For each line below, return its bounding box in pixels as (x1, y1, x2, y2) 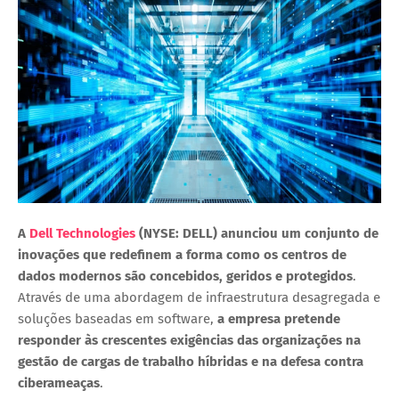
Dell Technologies (29, 225, 135, 242)
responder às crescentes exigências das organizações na (18, 332, 361, 349)
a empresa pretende (217, 311, 340, 328)
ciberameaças (18, 375, 100, 392)
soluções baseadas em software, (18, 311, 217, 328)
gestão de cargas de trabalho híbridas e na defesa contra (18, 354, 363, 370)
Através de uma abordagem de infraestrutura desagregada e (18, 289, 380, 306)
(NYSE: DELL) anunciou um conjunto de (135, 225, 379, 242)
